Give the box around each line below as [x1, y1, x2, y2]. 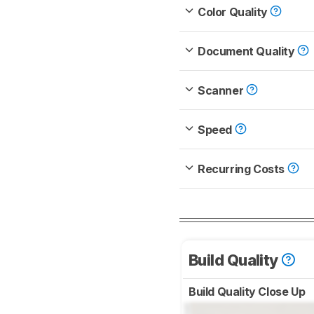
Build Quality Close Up [189, 285, 308, 299]
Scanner [198, 83, 246, 98]
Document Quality [198, 44, 298, 59]
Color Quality [198, 5, 271, 20]
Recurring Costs [198, 162, 287, 177]
